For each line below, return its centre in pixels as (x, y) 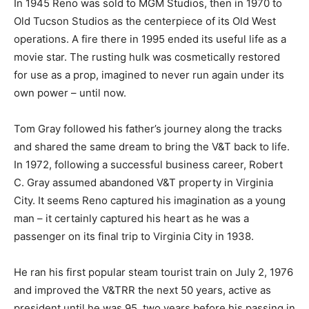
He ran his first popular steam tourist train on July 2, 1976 (153, 272)
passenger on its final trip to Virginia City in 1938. (134, 236)
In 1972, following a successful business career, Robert (148, 164)
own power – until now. (70, 92)
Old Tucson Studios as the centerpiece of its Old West (145, 21)
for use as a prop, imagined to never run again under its (149, 74)
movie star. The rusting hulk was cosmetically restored (147, 57)
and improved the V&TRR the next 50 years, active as (142, 290)
